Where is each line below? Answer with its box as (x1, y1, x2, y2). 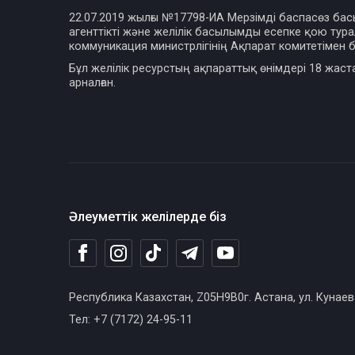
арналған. (69, 76, 116, 90)
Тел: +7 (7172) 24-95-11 (69, 313, 193, 326)
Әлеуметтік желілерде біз (69, 209, 227, 224)
